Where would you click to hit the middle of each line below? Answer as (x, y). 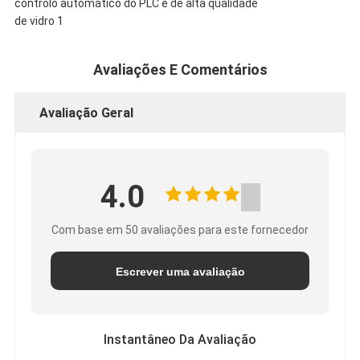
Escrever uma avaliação (180, 272)
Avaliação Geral (86, 113)
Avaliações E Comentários (180, 70)
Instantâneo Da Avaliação (180, 340)
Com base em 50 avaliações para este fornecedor (180, 230)
